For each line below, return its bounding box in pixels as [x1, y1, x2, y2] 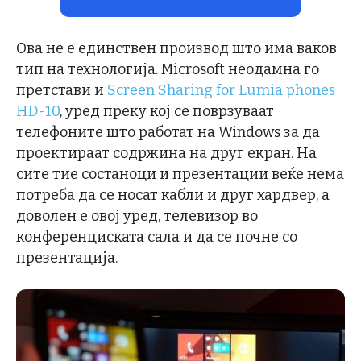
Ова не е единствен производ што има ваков [16, 39, 337, 57]
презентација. [16, 249, 118, 267]
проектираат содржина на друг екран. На [16, 144, 317, 162]
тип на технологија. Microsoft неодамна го [16, 60, 319, 78]
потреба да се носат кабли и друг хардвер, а [16, 186, 330, 204]
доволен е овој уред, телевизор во [16, 207, 258, 225]
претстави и [16, 81, 107, 99]
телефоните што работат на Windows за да [16, 123, 320, 141]
